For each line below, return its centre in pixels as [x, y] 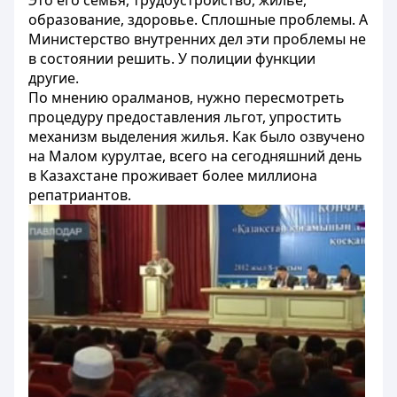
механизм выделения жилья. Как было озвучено [197, 136]
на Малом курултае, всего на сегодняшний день [195, 156]
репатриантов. [80, 195]
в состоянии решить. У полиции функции [172, 58]
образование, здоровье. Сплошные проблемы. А [198, 19]
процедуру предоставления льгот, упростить [185, 117]
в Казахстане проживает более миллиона [173, 175]
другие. [54, 78]
